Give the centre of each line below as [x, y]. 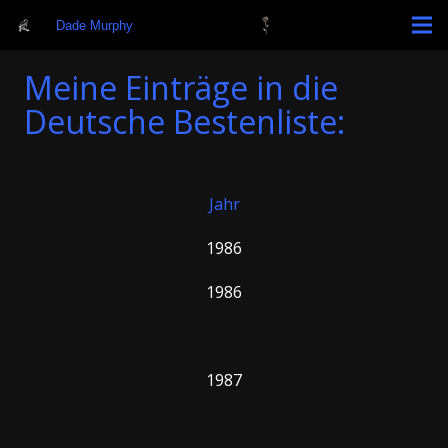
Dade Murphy [94, 25]
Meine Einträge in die [181, 87]
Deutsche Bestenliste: [184, 121]
